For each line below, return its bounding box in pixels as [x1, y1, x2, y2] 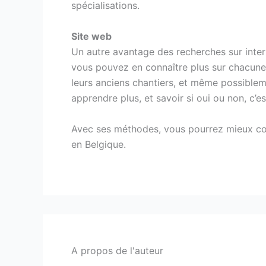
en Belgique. [71, 138, 126, 150]
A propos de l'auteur [71, 245, 163, 257]
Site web [71, 30, 112, 42]
